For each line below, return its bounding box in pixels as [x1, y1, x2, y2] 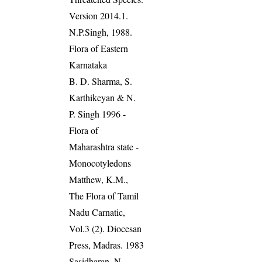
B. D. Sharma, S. [69, 75, 133, 88]
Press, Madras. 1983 [69, 239, 144, 251]
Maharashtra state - [69, 140, 139, 153]
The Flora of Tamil [69, 189, 139, 202]
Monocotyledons [69, 157, 132, 170]
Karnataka [69, 58, 108, 71]
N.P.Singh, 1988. [69, 26, 133, 39]
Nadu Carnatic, [69, 206, 126, 219]
